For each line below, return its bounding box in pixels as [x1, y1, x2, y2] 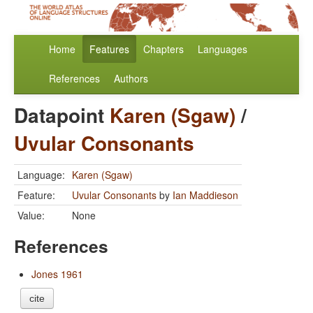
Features [89, 42, 129, 57]
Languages [198, 42, 247, 57]
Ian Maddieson [173, 188, 238, 203]
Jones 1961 [31, 267, 83, 282]
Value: [17, 208, 45, 223]
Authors [114, 71, 148, 86]
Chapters [143, 42, 184, 57]
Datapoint [14, 101, 110, 130]
